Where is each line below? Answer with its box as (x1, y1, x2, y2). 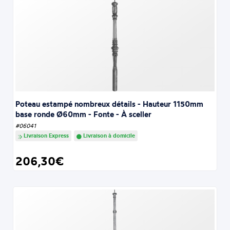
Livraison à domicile (82, 132, 136, 140)
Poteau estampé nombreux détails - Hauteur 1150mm (15, 99, 204, 109)
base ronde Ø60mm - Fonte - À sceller (15, 109, 152, 120)
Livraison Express (22, 132, 69, 140)
